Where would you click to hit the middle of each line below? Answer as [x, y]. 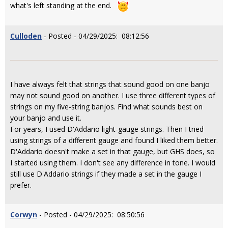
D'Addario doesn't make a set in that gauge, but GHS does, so [112, 151]
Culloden [26, 36]
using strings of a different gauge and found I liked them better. [114, 140]
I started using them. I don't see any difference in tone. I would [113, 162]
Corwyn [24, 214]
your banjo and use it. [46, 118]
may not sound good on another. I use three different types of [113, 95]
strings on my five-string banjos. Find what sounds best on [106, 106]
